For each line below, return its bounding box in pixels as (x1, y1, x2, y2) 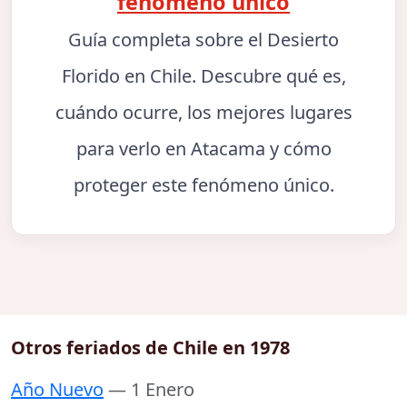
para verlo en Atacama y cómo (75, 136, 332, 162)
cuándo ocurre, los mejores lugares (55, 100, 352, 125)
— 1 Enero (108, 377, 194, 402)
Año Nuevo (11, 377, 104, 402)
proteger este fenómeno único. (73, 173, 334, 198)
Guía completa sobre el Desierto (68, 27, 339, 53)
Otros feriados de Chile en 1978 (11, 335, 290, 361)
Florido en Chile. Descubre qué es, (61, 64, 346, 89)
